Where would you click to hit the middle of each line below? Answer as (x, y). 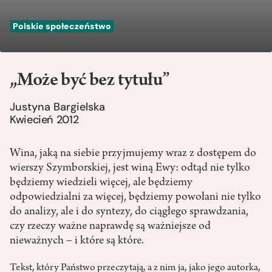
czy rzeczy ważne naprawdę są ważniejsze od (110, 227)
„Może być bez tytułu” (90, 82)
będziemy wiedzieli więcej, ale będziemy (101, 183)
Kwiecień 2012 (44, 120)
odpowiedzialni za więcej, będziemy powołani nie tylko (135, 198)
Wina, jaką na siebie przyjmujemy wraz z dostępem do (133, 154)
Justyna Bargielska (57, 107)
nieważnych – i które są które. (77, 241)
